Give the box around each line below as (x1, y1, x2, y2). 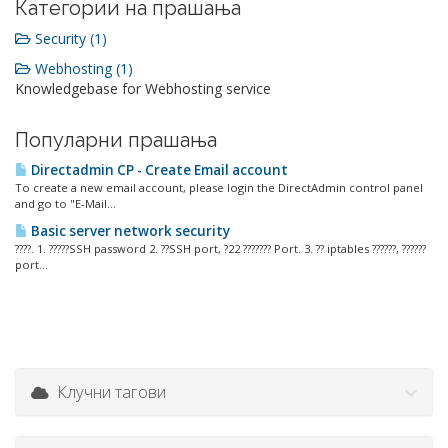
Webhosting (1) (31, 59, 133, 78)
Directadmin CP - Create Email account (28, 161, 288, 179)
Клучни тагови (49, 380, 166, 403)
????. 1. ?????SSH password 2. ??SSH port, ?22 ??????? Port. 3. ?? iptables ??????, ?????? (15, 241, 426, 256)
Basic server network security (28, 222, 230, 240)
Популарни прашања (15, 128, 217, 152)
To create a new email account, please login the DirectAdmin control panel (15, 180, 423, 195)
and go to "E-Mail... (15, 196, 116, 211)
